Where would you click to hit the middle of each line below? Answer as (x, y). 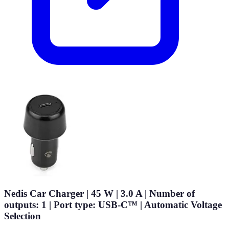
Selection (22, 216)
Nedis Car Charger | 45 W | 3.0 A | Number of (99, 193)
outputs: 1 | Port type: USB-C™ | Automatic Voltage (113, 204)
